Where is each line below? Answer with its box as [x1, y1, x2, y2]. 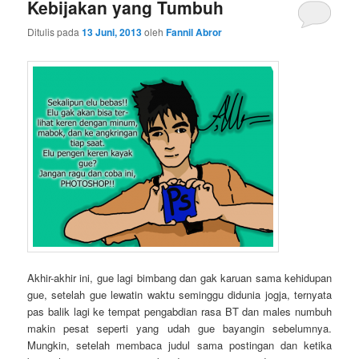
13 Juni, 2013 [82, 25, 143, 40]
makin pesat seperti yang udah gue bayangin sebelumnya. [27, 320, 332, 336]
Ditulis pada [27, 25, 83, 39]
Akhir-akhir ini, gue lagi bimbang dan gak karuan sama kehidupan [27, 269, 332, 285]
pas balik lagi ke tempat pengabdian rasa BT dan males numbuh [27, 303, 332, 319]
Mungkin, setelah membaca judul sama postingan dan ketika [27, 337, 332, 353]
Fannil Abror [166, 25, 223, 40]
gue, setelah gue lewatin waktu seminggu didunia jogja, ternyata [27, 286, 332, 302]
